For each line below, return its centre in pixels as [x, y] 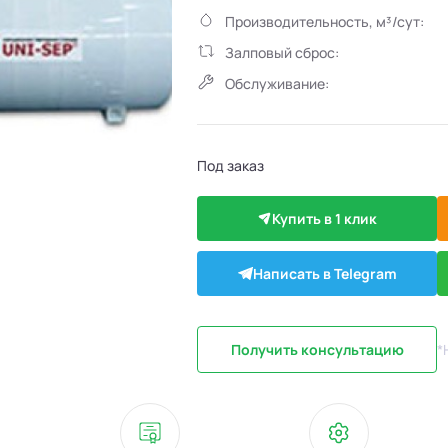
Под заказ [231, 165]
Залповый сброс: [282, 52]
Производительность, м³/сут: [325, 21]
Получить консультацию [317, 349]
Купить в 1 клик [325, 218]
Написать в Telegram [324, 273]
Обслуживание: [277, 83]
